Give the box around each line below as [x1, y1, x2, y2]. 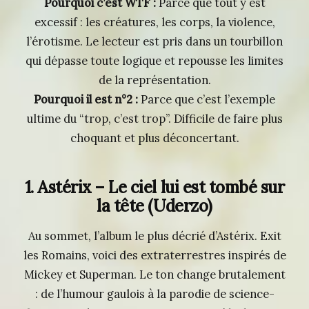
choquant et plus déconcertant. [70, 131, 239, 146]
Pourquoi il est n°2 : [34, 92, 138, 107]
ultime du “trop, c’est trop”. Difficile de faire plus [26, 112, 283, 126]
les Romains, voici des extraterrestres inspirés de [23, 248, 286, 263]
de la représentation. [98, 73, 211, 88]
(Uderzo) [143, 195, 212, 217]
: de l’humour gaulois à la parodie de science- [34, 287, 275, 301]
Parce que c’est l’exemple [138, 92, 275, 107]
